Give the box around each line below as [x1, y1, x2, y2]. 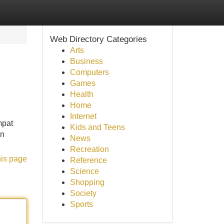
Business [69, 57, 103, 65]
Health [69, 90, 93, 98]
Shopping [69, 178, 104, 186]
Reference [69, 156, 107, 164]
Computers [69, 68, 109, 76]
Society [69, 189, 96, 197]
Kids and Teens [69, 123, 125, 131]
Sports [69, 200, 93, 208]
